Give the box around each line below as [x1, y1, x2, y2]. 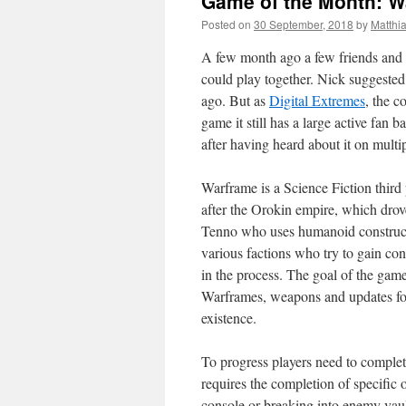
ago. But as [201, 91, 269, 110]
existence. [201, 308, 256, 327]
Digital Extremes [269, 91, 365, 110]
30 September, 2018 [254, 16, 353, 32]
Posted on [201, 16, 251, 32]
